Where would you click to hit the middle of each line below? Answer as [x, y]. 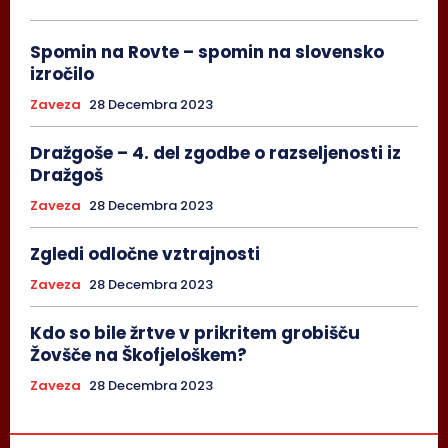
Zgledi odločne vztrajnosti [145, 254]
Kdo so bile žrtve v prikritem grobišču [195, 333]
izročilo [62, 74]
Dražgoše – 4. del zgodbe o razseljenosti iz [215, 153]
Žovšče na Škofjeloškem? [138, 355]
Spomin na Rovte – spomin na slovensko [207, 52]
